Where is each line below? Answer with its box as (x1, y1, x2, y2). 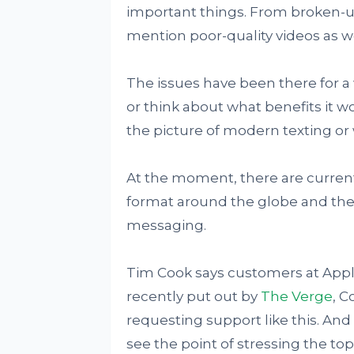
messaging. (126, 217, 206, 233)
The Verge (260, 288, 333, 304)
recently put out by (126, 288, 261, 304)
